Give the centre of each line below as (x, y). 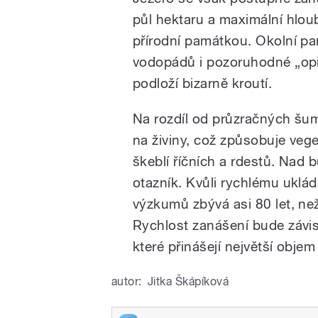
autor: (127, 281)
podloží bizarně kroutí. (203, 83)
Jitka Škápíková (188, 281)
